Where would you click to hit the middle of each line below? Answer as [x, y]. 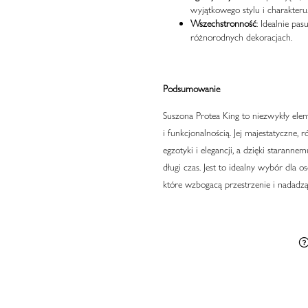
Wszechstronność [223, 24]
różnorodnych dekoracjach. [241, 37]
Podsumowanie [191, 89]
